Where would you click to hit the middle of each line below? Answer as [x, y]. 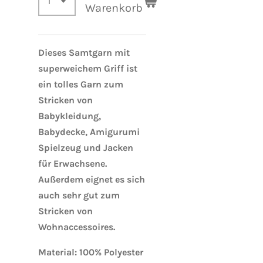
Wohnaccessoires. [77, 227]
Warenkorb [114, 8]
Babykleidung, [70, 116]
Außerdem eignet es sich [92, 179]
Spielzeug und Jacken [86, 148]
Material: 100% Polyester [91, 252]
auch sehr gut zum [79, 195]
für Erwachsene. [73, 163]
